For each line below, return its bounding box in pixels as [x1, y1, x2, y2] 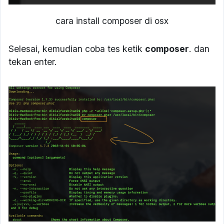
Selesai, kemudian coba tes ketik [8, 43, 145, 54]
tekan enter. [8, 56, 57, 67]
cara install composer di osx [55, 15, 168, 26]
